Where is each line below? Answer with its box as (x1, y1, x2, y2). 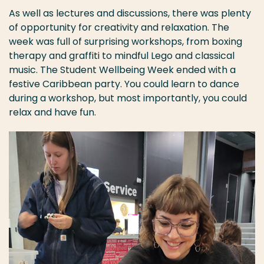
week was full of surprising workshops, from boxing (9, 35, 242, 49)
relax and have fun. (9, 105, 96, 120)
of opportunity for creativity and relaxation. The (9, 21, 229, 35)
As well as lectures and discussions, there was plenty (9, 6, 251, 21)
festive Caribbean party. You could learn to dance (9, 77, 239, 91)
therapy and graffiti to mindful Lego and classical (9, 49, 235, 63)
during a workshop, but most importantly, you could (9, 91, 247, 105)
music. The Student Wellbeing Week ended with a (9, 63, 236, 77)
